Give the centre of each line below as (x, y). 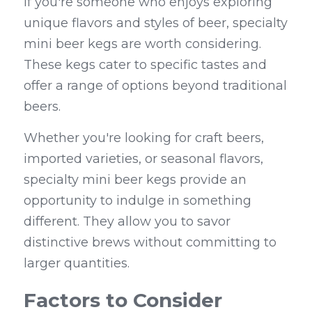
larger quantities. (77, 264)
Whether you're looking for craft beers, (144, 138)
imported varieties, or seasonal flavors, (143, 159)
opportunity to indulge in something (138, 201)
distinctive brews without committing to (150, 243)
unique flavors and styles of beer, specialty (156, 23)
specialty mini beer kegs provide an (135, 180)
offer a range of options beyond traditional (155, 86)
